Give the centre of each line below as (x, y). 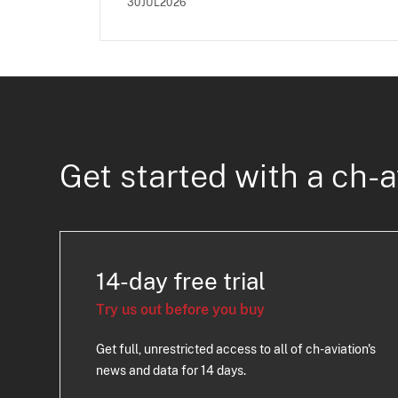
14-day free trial (181, 281)
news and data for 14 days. (171, 370)
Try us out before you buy (181, 309)
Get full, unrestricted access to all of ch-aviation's (236, 349)
